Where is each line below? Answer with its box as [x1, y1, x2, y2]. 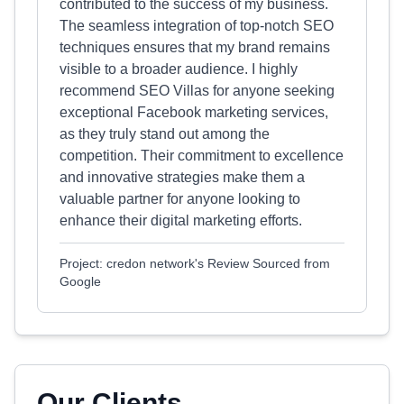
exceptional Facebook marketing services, [60, 105, 328, 120]
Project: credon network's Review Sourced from [60, 256, 330, 271]
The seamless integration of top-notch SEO [60, 18, 334, 33]
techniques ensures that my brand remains [60, 40, 330, 55]
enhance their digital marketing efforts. [60, 213, 302, 228]
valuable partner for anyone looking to [60, 191, 300, 207]
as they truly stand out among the [60, 126, 270, 142]
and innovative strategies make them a [60, 170, 305, 185]
